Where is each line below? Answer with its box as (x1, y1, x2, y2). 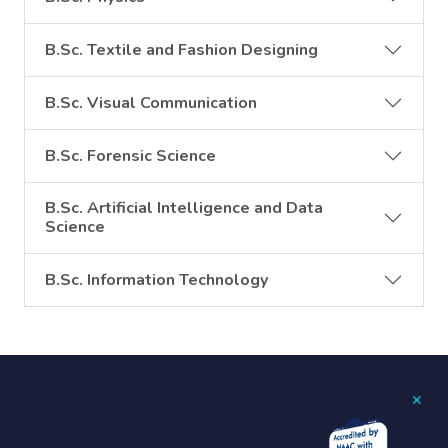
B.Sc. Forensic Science (45, 144, 216, 167)
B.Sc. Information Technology (45, 268, 268, 291)
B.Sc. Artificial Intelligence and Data (45, 197, 323, 219)
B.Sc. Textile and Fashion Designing (45, 38, 318, 61)
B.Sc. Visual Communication (45, 91, 257, 114)
